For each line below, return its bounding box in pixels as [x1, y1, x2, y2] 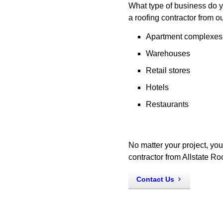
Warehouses [146, 49, 190, 58]
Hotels [146, 83, 169, 92]
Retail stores [146, 66, 190, 75]
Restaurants [146, 100, 189, 109]
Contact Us [136, 175, 174, 183]
